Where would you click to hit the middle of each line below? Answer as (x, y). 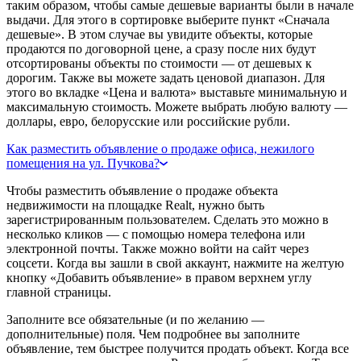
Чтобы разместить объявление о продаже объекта (142, 190)
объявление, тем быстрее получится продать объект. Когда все (178, 348)
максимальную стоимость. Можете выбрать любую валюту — (177, 106)
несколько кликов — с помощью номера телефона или (156, 234)
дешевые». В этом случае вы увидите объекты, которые (160, 34)
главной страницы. (59, 292)
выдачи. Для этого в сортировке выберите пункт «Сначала (168, 19)
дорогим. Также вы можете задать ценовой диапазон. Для (166, 77)
